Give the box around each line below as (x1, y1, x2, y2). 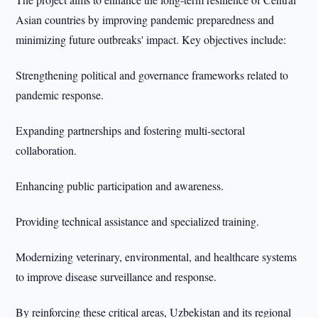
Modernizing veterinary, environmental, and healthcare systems (16, 249, 297, 264)
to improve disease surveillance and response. (16, 269, 217, 284)
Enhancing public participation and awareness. (16, 178, 224, 193)
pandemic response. (16, 87, 104, 102)
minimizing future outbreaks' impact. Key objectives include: (16, 32, 287, 47)
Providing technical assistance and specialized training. (16, 214, 260, 229)
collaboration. (16, 143, 77, 158)
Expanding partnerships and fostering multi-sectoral (16, 123, 246, 138)
